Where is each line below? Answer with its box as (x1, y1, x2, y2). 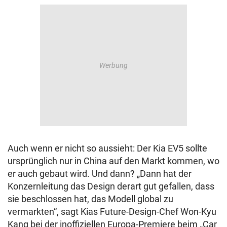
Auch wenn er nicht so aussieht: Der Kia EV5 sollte (8, 143, 207, 154)
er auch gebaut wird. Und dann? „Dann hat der (8, 168, 192, 179)
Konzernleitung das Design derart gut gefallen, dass (8, 181, 214, 192)
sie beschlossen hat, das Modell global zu (8, 194, 173, 205)
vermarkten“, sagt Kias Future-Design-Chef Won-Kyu (8, 206, 216, 217)
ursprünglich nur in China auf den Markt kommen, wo (8, 156, 219, 167)
